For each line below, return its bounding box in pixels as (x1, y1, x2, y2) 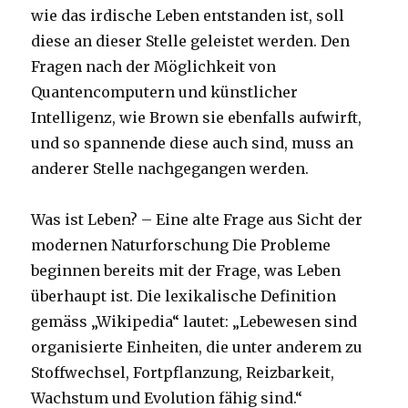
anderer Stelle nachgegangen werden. (31, 159, 310, 178)
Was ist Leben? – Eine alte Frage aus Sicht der (31, 210, 363, 229)
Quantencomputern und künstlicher (31, 83, 299, 102)
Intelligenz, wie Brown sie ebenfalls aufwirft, (31, 108, 362, 127)
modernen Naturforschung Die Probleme (31, 236, 331, 255)
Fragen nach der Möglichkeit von (31, 57, 277, 76)
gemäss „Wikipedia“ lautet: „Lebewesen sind (31, 312, 358, 331)
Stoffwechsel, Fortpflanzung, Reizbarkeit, (31, 363, 335, 382)
